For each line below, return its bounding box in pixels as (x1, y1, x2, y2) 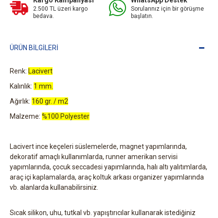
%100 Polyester (42, 112, 90, 120)
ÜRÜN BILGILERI (10, 44, 58, 52)
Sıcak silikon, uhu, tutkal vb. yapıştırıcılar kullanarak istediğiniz (10, 209, 196, 217)
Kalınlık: (10, 82, 34, 90)
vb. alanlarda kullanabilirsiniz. (10, 183, 98, 191)
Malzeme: (10, 112, 42, 120)
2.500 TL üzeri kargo (33, 5, 88, 12)
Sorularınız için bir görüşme (130, 5, 204, 12)
